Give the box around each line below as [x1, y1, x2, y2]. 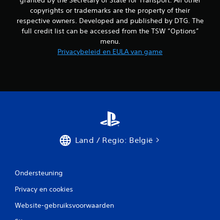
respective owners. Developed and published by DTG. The [16, 16, 204, 25]
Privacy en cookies [15, 184, 73, 193]
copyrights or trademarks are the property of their [30, 5, 190, 15]
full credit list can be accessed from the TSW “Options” [21, 26, 199, 35]
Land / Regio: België [75, 135, 153, 145]
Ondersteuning [15, 168, 63, 177]
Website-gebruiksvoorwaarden [15, 200, 114, 210]
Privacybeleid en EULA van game [57, 47, 163, 56]
